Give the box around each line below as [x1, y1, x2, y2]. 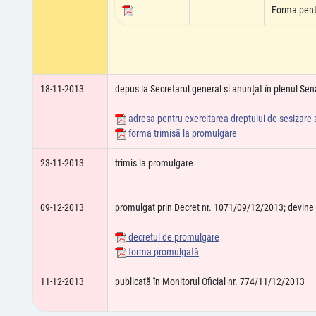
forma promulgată [126, 246, 199, 257]
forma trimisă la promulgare [126, 128, 237, 139]
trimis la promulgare [115, 157, 193, 169]
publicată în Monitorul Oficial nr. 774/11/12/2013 [115, 276, 305, 287]
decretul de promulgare [126, 231, 219, 243]
